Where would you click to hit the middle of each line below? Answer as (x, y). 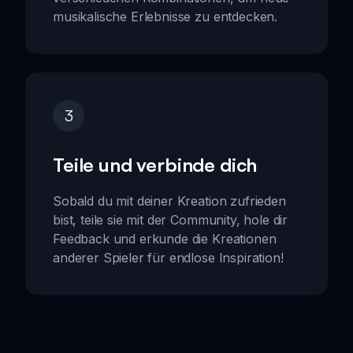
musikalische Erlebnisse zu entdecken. (165, 16)
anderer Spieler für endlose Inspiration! (168, 257)
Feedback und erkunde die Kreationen (165, 238)
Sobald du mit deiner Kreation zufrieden (169, 201)
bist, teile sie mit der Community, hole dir (171, 219)
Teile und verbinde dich (155, 164)
